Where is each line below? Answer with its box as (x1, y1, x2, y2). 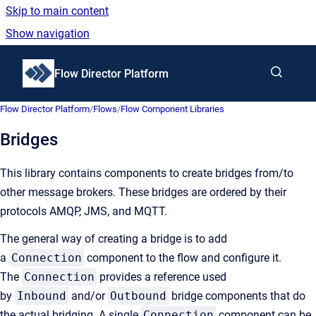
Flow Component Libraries (121, 104, 224, 114)
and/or (68, 289, 108, 303)
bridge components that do (169, 289, 305, 303)
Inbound (17, 289, 66, 303)
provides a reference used (97, 270, 226, 284)
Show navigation (6, 27, 90, 40)
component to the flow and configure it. (84, 251, 281, 265)
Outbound (110, 289, 166, 303)
